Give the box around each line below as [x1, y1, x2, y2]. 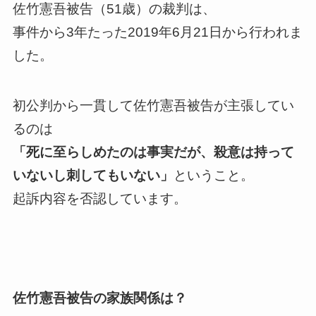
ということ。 [173, 167, 254, 183]
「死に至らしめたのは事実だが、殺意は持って [12, 144, 294, 159]
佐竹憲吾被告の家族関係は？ [12, 291, 187, 306]
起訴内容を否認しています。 [12, 190, 187, 206]
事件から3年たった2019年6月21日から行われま [12, 25, 303, 40]
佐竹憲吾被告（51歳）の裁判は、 [12, 1, 216, 17]
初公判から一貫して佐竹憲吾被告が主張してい [12, 97, 294, 113]
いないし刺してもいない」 [12, 167, 174, 183]
